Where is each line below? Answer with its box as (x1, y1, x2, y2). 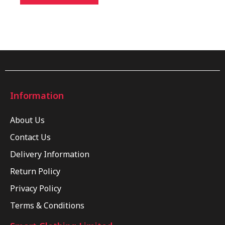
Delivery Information (10, 148, 89, 160)
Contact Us (10, 131, 51, 143)
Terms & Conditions (10, 199, 84, 211)
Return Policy (10, 165, 60, 177)
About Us (10, 114, 45, 126)
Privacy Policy (10, 182, 61, 194)
